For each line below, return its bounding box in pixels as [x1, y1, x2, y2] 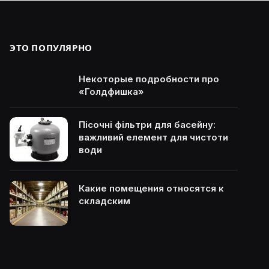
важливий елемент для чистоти [79, 131, 228, 143]
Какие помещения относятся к [79, 183, 224, 195]
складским [79, 195, 130, 207]
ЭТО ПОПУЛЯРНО [10, 41, 92, 53]
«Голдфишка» [79, 85, 144, 97]
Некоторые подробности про [79, 73, 219, 85]
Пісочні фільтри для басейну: [79, 118, 216, 130]
